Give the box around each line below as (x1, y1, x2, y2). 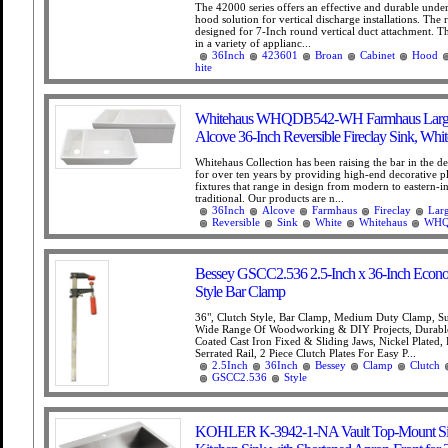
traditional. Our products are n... (195, 192, 344, 204)
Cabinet (360, 49, 395, 61)
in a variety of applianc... (195, 37, 311, 49)
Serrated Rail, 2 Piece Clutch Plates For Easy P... (195, 347, 416, 359)
